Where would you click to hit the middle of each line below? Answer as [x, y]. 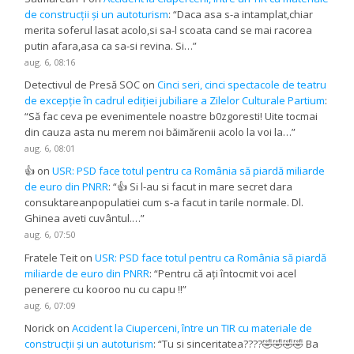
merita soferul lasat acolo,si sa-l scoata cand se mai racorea [169, 30]
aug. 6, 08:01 [50, 149]
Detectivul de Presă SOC [83, 85]
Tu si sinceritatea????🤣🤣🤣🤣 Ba [241, 343]
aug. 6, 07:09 [50, 305]
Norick [40, 328]
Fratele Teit [51, 257]
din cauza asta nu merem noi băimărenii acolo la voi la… [158, 132]
